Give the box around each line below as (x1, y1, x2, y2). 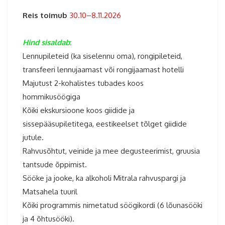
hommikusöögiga (23, 92, 80, 102)
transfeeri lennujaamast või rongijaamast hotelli (23, 65, 184, 75)
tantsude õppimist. (23, 160, 87, 170)
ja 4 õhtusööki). (23, 214, 74, 224)
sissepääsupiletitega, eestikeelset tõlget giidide (23, 119, 187, 129)
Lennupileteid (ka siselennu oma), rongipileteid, (23, 51, 182, 61)
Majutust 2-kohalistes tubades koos (23, 78, 144, 88)
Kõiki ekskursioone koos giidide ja (23, 105, 135, 116)
